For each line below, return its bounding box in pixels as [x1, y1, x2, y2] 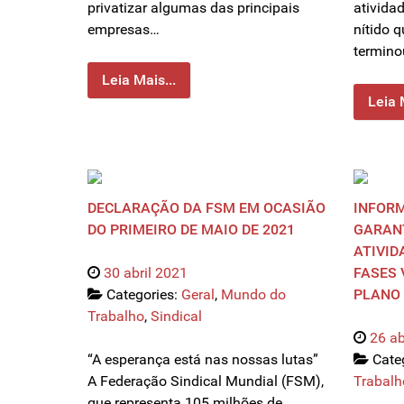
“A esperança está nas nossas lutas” [87, 351, 318, 369]
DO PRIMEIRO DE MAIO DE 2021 [87, 221, 295, 239]
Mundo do [221, 286, 286, 304]
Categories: [106, 286, 181, 304]
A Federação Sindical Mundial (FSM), [87, 372, 324, 390]
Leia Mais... [102, 71, 176, 89]
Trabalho [87, 308, 144, 326]
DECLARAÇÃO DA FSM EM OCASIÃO [87, 199, 326, 217]
